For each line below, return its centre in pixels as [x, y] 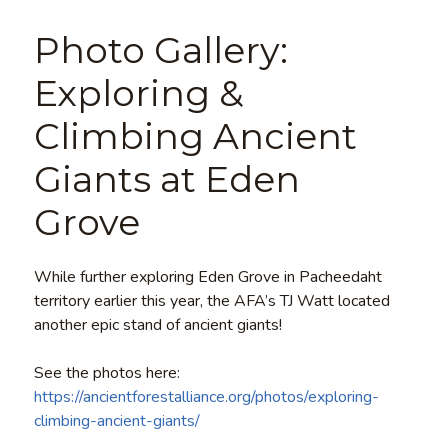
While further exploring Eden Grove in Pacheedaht [207, 276]
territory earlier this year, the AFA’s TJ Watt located [211, 300]
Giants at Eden [166, 178]
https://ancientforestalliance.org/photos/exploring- [206, 396]
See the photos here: [106, 372]
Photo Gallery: [160, 49]
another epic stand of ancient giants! [157, 324]
